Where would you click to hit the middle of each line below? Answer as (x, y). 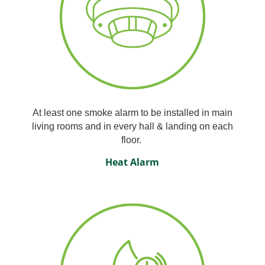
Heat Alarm (132, 162)
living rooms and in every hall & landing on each (132, 126)
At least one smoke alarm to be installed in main (132, 112)
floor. (132, 140)
